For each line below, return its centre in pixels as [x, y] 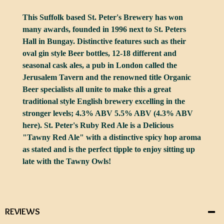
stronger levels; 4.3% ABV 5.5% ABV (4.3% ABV [108, 113]
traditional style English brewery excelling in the [104, 101]
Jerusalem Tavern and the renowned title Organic [107, 77]
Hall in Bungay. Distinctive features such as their [104, 41]
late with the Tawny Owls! [67, 161]
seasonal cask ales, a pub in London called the [100, 65]
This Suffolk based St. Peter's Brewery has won [103, 17]
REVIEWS [22, 211]
